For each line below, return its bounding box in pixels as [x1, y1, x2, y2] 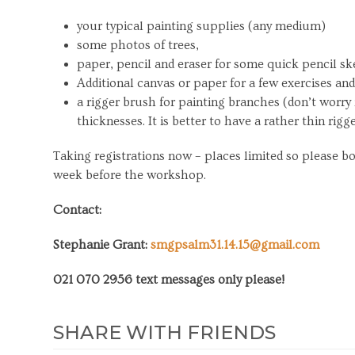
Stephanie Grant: [53, 237, 151, 252]
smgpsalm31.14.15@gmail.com [151, 237, 320, 252]
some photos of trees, [77, 37, 200, 52]
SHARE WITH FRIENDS [53, 320, 277, 344]
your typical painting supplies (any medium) [77, 18, 326, 33]
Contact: [53, 202, 102, 217]
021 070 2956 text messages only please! [53, 272, 285, 287]
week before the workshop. [53, 167, 207, 182]
